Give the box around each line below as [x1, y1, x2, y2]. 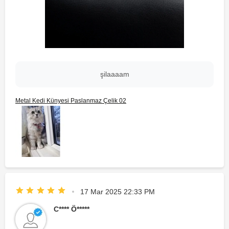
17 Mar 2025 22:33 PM [80, 187, 155, 196]
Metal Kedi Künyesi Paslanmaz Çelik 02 [15, 97, 126, 104]
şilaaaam [100, 70, 129, 78]
